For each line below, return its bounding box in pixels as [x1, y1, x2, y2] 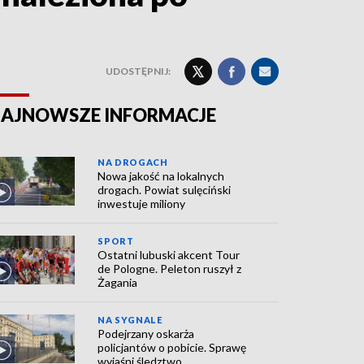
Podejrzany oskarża [97, 327, 195, 340]
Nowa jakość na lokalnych [97, 169, 225, 183]
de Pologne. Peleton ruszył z [97, 262, 242, 275]
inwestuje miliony [97, 197, 186, 210]
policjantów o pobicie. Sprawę [97, 340, 247, 354]
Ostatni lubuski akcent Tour [97, 248, 240, 262]
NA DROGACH [97, 157, 168, 167]
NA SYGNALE [97, 314, 162, 325]
